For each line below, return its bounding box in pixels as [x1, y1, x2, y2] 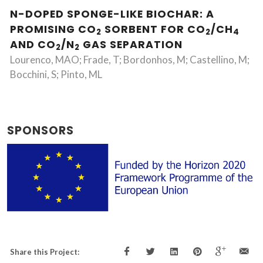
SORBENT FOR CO [102, 22, 205, 36]
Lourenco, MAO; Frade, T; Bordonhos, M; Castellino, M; [10, 53, 249, 66]
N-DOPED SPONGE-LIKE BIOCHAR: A [10, 7, 214, 21]
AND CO [10, 38, 56, 52]
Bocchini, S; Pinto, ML [10, 68, 102, 80]
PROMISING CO [10, 22, 96, 36]
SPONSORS [7, 123, 74, 139]
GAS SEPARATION [80, 38, 183, 52]
